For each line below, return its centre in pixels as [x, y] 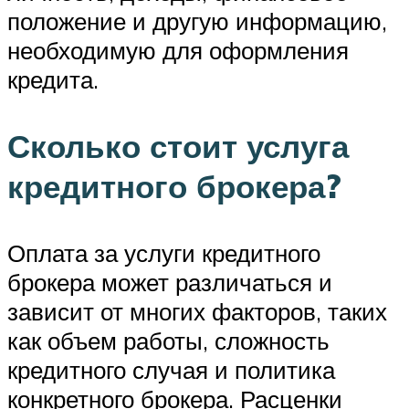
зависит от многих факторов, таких [197, 312]
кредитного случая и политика [171, 370]
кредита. [53, 80]
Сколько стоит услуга [178, 147]
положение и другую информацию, [197, 21]
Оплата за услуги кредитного [164, 253]
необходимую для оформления [178, 51]
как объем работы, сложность [168, 341]
